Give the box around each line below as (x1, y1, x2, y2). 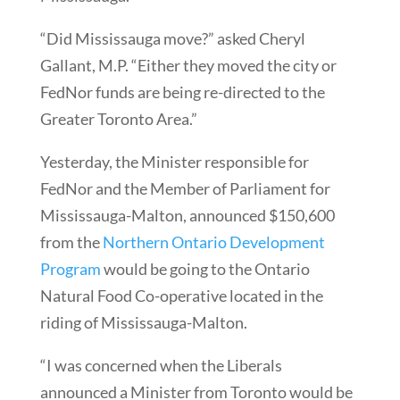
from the (39, 231, 103, 252)
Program (39, 258, 101, 279)
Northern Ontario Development (102, 231, 325, 252)
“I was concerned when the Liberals (39, 354, 282, 375)
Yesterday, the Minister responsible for (39, 151, 309, 171)
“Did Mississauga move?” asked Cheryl (39, 28, 305, 48)
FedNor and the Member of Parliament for (39, 178, 330, 198)
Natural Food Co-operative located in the (39, 285, 323, 305)
